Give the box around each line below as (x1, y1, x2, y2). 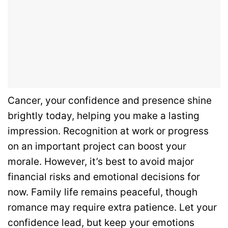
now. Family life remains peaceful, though (8, 186, 197, 198)
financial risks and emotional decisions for (8, 171, 200, 183)
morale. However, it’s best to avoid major (8, 156, 194, 168)
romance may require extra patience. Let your (8, 202, 217, 214)
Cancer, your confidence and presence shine (8, 95, 212, 107)
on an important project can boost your (8, 140, 186, 153)
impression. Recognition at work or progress (8, 125, 209, 137)
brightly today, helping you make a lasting (8, 110, 199, 122)
